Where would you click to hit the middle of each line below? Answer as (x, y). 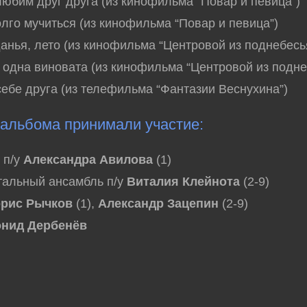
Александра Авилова (88, 160)
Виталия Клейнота (184, 182)
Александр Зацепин (159, 204)
